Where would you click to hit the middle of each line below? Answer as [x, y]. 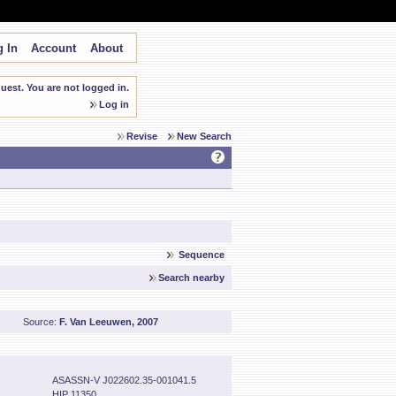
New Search [204, 136]
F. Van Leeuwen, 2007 [109, 322]
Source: [41, 322]
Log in [114, 104]
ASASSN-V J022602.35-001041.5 [124, 380]
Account [53, 48]
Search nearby [191, 278]
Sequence [202, 255]
